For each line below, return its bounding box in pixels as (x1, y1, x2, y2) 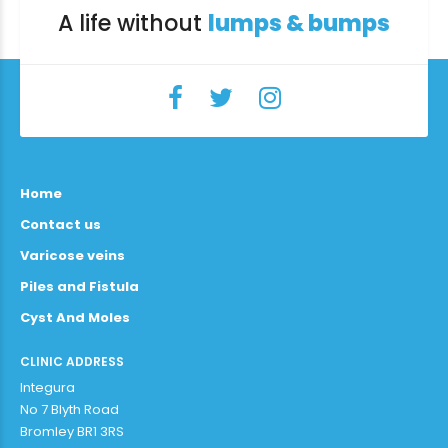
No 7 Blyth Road (20, 400, 119, 420)
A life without (58, 8, 208, 40)
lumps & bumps (208, 8, 390, 40)
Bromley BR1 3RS (20, 422, 124, 442)
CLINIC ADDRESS (20, 353, 124, 371)
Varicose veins (20, 246, 125, 266)
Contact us (20, 215, 101, 235)
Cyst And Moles (20, 308, 130, 328)
